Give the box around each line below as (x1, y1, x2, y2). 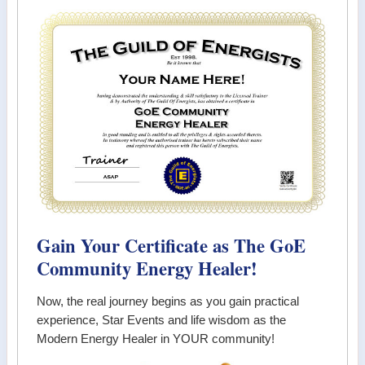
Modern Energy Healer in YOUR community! (37, 332, 275, 345)
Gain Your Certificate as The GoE (37, 232, 306, 260)
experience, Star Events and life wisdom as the (37, 313, 287, 327)
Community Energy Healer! (37, 255, 258, 283)
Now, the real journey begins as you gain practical (37, 294, 300, 308)
